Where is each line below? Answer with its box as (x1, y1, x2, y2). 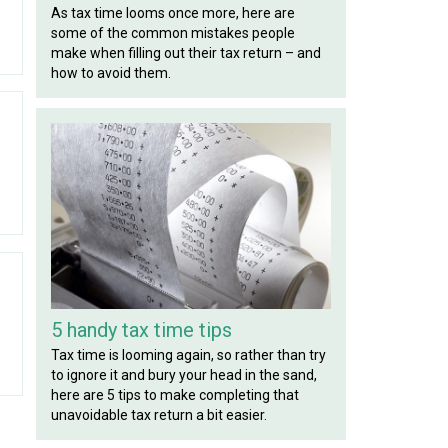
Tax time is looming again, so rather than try (51, 347, 327, 364)
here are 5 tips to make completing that (51, 387, 300, 404)
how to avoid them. (51, 64, 172, 81)
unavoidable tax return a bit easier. (51, 407, 268, 424)
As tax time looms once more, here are (51, 4, 296, 21)
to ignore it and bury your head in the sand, (51, 367, 318, 384)
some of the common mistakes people (51, 24, 296, 41)
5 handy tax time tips (51, 318, 233, 343)
